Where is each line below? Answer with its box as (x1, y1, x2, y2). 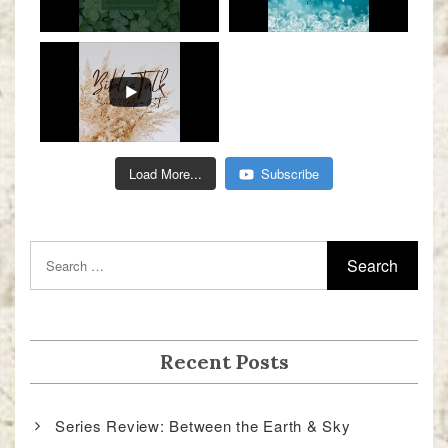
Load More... (129, 164, 202, 184)
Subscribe (261, 164, 319, 184)
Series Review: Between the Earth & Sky (55, 415, 351, 437)
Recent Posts (159, 349, 289, 375)
